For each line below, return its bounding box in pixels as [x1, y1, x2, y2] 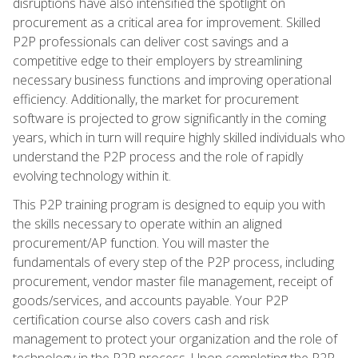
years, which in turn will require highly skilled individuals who [13, 128, 345, 146]
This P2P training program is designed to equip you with [13, 195, 325, 213]
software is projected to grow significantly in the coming [13, 109, 326, 127]
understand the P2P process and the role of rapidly [13, 147, 303, 165]
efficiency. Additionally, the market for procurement [13, 89, 299, 108]
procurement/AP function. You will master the [13, 233, 269, 252]
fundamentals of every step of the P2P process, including [13, 253, 334, 271]
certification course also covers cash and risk [13, 310, 268, 328]
